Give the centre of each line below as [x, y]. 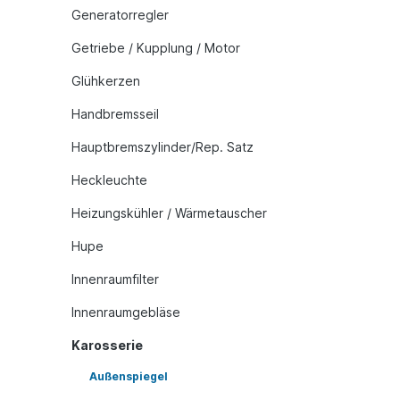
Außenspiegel [129, 376]
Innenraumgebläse [126, 312]
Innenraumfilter [115, 279]
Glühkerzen [106, 81]
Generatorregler [120, 15]
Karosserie [107, 345]
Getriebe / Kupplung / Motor [156, 48]
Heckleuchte [109, 180]
